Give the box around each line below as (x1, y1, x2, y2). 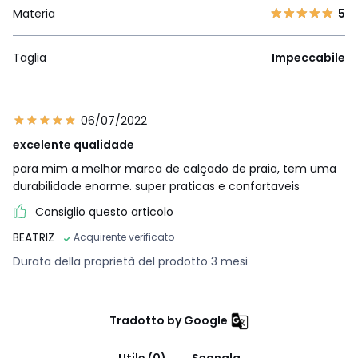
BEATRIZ (13, 229, 54, 246)
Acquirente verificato (74, 230, 174, 245)
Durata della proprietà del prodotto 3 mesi (13, 253, 248, 270)
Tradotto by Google (109, 312, 228, 329)
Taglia (13, 50, 46, 66)
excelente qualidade (13, 137, 134, 153)
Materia (13, 6, 55, 22)
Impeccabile (272, 50, 345, 66)
